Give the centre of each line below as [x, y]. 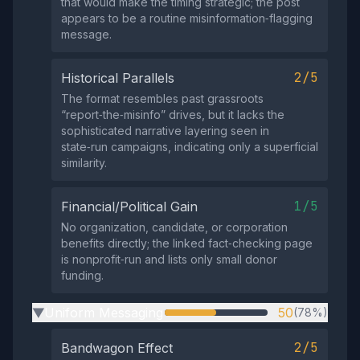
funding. [82, 275]
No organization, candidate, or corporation [174, 227]
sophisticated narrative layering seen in [165, 131]
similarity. [84, 163]
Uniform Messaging [104, 313]
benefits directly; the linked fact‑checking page [187, 243]
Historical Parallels [118, 78]
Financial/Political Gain [129, 207]
